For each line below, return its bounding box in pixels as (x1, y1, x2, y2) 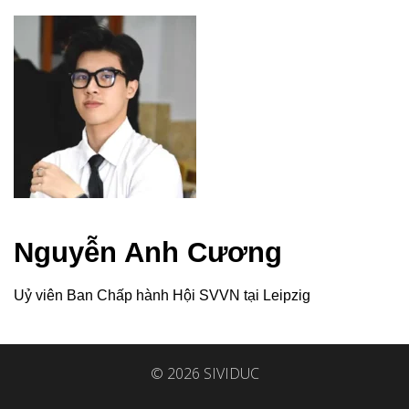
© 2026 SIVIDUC (150, 362, 259, 383)
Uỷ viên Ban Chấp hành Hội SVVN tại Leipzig (14, 287, 310, 303)
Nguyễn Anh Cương (14, 236, 282, 268)
